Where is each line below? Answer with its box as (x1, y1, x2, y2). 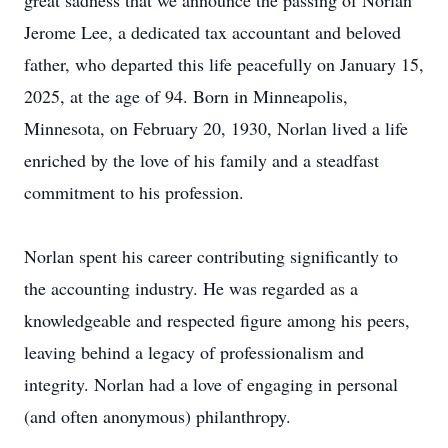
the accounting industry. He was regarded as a (24, 276, 358, 300)
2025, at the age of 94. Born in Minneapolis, (24, 84, 348, 108)
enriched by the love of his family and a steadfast (24, 148, 379, 172)
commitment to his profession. (24, 180, 244, 204)
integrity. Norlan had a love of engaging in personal (24, 372, 398, 396)
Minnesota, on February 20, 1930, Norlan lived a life (24, 116, 408, 140)
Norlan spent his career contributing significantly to (24, 244, 398, 268)
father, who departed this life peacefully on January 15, (24, 52, 424, 76)
